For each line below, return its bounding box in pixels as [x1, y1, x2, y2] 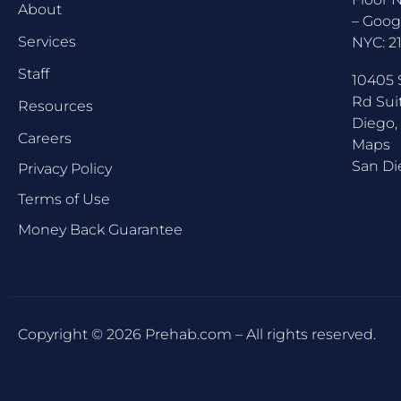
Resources [18, 98, 93, 115]
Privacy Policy [18, 160, 112, 178]
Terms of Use [18, 191, 110, 209]
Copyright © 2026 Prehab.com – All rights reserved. [18, 326, 376, 344]
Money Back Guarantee [18, 221, 183, 239]
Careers [18, 130, 72, 148]
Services [18, 33, 76, 51]
